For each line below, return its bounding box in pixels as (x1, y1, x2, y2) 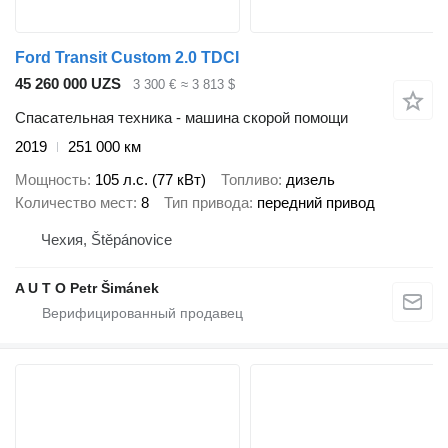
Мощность (15, 170, 87, 188)
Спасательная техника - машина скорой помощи (15, 109, 348, 127)
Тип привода (164, 193, 249, 211)
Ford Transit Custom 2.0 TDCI (15, 48, 239, 66)
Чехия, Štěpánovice (41, 231, 172, 249)
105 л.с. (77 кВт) (95, 170, 206, 188)
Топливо (221, 170, 278, 188)
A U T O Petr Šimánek (15, 280, 159, 297)
